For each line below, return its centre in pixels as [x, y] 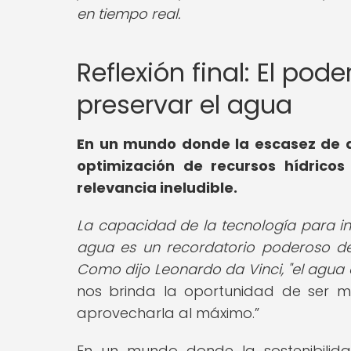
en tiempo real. [128, 13]
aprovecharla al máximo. [166, 313]
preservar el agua [185, 104]
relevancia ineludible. [157, 187]
